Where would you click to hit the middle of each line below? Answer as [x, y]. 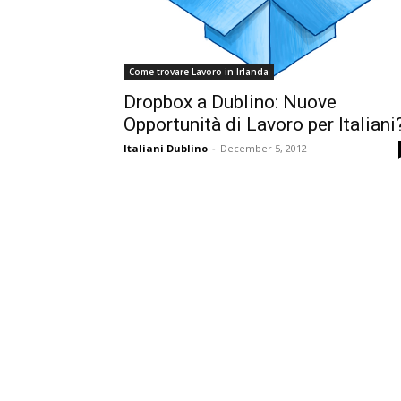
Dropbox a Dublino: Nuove [230, 102]
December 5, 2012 [264, 148]
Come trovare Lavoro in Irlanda [199, 71]
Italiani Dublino [166, 148]
